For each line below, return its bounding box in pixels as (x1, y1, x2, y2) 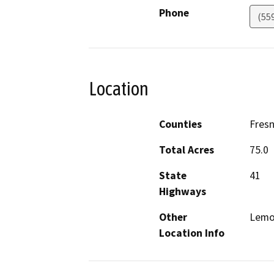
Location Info (159, 226, 224, 240)
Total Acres (159, 143, 214, 157)
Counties (159, 117, 202, 131)
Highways (159, 185, 206, 199)
